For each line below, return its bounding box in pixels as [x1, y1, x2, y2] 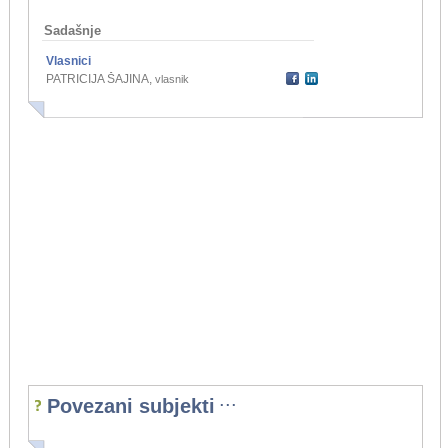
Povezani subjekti [46, 395, 215, 418]
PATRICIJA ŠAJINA [45, 72, 149, 87]
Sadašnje [43, 23, 101, 39]
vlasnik [154, 73, 189, 86]
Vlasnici [45, 54, 91, 69]
